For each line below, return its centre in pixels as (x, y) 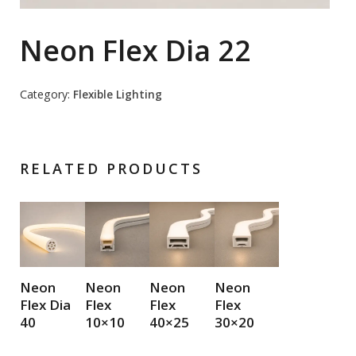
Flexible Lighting (118, 95)
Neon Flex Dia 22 (135, 51)
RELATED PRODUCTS (111, 169)
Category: (46, 95)
